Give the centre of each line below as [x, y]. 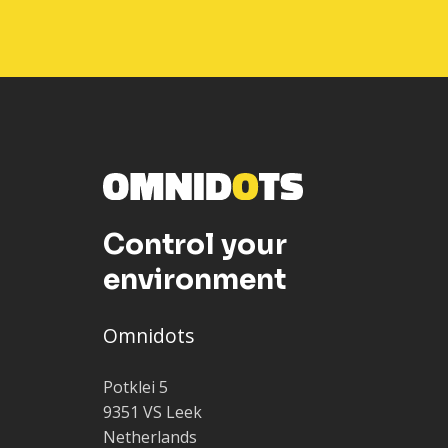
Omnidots [148, 335]
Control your [195, 244]
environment [194, 279]
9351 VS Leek [152, 411]
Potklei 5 [135, 386]
